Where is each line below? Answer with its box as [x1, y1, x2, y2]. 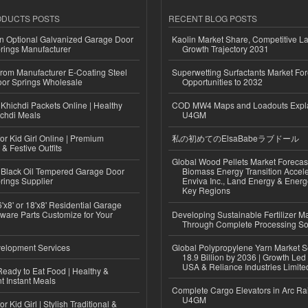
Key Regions [182, 184, 230, 197]
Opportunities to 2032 [182, 75, 263, 87]
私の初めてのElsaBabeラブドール [172, 132, 299, 144]
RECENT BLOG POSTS [168, 12, 257, 25]
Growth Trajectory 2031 [182, 42, 269, 54]
